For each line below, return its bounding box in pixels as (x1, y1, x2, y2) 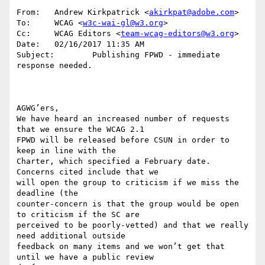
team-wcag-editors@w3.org (121, 29, 234, 38)
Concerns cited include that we (17, 167, 159, 177)
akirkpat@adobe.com (149, 8, 234, 17)
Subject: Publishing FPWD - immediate (17, 50, 220, 60)
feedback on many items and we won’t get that (17, 242, 225, 251)
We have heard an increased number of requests (17, 114, 230, 124)
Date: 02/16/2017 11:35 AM (17, 40, 144, 49)
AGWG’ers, (17, 104, 59, 113)
